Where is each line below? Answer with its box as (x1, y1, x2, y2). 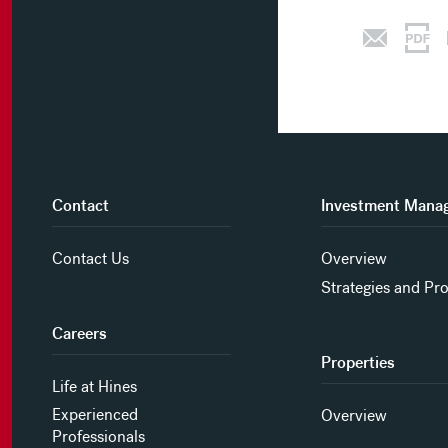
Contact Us (52, 249, 130, 269)
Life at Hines (52, 377, 138, 397)
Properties (320, 353, 395, 373)
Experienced (52, 405, 139, 425)
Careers (52, 324, 108, 344)
